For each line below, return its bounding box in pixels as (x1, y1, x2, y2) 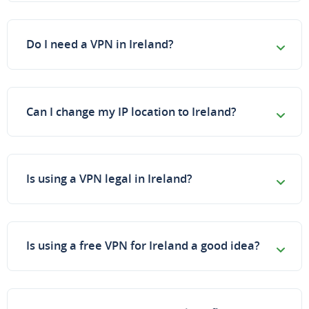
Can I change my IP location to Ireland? (26, 103, 237, 119)
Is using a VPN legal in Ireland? (26, 170, 192, 186)
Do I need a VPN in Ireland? (26, 37, 174, 52)
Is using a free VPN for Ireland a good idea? (26, 238, 260, 254)
